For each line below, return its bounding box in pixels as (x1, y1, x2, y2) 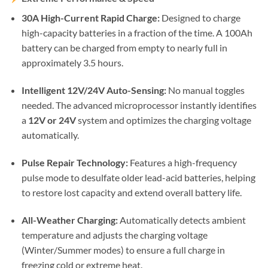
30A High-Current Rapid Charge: (21, 12, 160, 24)
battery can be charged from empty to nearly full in (21, 42, 227, 54)
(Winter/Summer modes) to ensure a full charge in (21, 243, 225, 255)
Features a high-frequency (127, 156, 237, 168)
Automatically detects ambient (117, 214, 246, 226)
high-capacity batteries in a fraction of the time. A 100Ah (21, 27, 252, 39)
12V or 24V (28, 114, 76, 126)
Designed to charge (159, 12, 240, 24)
